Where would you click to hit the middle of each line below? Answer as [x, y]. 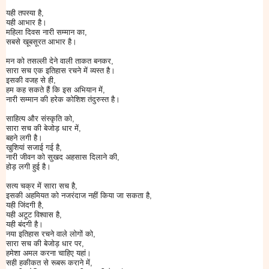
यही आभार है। [26, 23]
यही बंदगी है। [25, 225]
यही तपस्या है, [25, 13]
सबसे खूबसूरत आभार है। [41, 42]
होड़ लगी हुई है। [29, 167]
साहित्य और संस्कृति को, [40, 119]
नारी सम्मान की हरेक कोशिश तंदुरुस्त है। [63, 100]
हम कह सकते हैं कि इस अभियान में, [56, 90]
